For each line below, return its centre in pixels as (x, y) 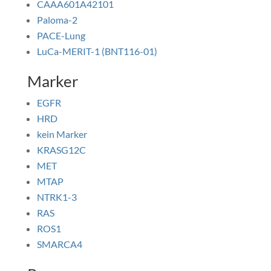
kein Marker (62, 134)
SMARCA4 (59, 244)
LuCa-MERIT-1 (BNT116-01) (97, 51)
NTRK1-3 (57, 197)
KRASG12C (61, 150)
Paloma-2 (57, 20)
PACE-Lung (61, 35)
